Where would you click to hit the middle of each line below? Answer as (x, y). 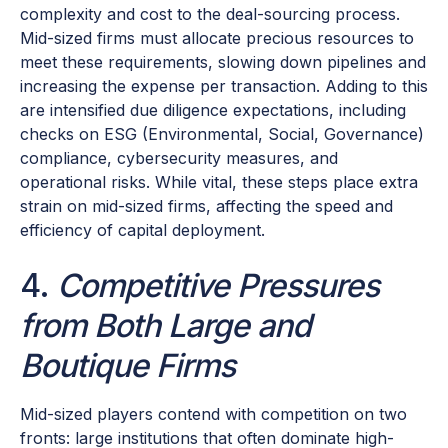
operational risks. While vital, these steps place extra (219, 182)
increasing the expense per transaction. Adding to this (224, 86)
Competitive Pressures (218, 286)
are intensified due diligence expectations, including (213, 110)
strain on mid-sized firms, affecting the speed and (206, 206)
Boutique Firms (127, 366)
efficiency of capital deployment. (142, 230)
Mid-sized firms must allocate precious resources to (217, 38)
